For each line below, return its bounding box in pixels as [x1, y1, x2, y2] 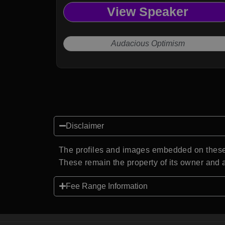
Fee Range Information [66, 181, 148, 190]
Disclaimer [66, 121, 104, 130]
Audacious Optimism [110, 39, 185, 48]
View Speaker [107, 5, 188, 19]
